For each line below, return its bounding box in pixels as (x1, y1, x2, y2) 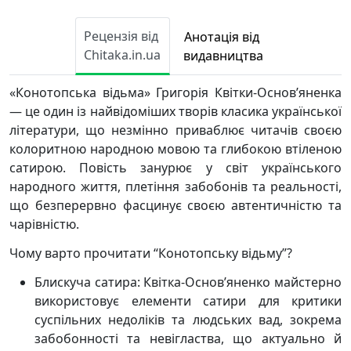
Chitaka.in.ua (84, 46, 161, 63)
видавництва (183, 47, 263, 64)
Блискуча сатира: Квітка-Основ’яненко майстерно (34, 273, 342, 291)
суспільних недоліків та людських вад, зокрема (34, 311, 342, 328)
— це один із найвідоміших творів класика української (9, 103, 342, 120)
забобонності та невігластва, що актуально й (34, 330, 342, 347)
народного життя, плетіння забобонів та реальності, (9, 178, 342, 195)
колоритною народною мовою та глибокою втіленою (9, 140, 342, 157)
